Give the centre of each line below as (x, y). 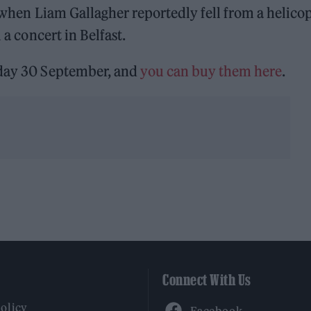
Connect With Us (207, 280)
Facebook (216, 300)
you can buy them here (209, 72)
